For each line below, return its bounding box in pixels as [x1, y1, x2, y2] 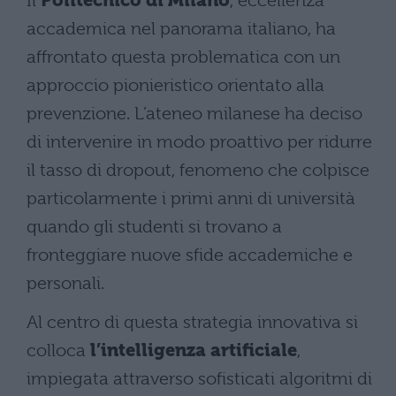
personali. [27, 272, 104, 293]
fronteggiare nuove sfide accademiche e [27, 244, 353, 265]
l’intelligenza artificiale [90, 339, 297, 361]
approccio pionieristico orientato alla [27, 74, 324, 95]
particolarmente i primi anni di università [27, 187, 355, 209]
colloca [27, 339, 90, 361]
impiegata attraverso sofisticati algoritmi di [27, 368, 372, 389]
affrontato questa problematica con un [27, 46, 340, 67]
